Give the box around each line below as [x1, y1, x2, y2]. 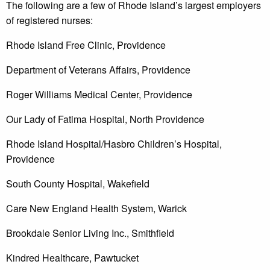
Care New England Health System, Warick [6, 201, 187, 216]
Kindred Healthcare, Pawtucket [6, 251, 139, 265]
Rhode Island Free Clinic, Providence [6, 38, 166, 52]
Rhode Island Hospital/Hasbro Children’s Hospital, [6, 137, 222, 151]
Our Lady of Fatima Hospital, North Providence [6, 112, 204, 127]
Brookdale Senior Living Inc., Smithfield [6, 226, 174, 240]
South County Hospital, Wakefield [6, 177, 149, 191]
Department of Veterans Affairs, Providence [6, 63, 190, 77]
